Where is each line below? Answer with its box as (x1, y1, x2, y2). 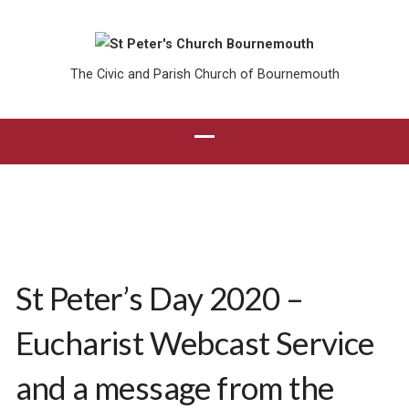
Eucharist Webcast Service (15, 323, 374, 362)
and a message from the (15, 368, 334, 406)
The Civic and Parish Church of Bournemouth (69, 67, 340, 82)
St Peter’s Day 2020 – (15, 278, 304, 317)
